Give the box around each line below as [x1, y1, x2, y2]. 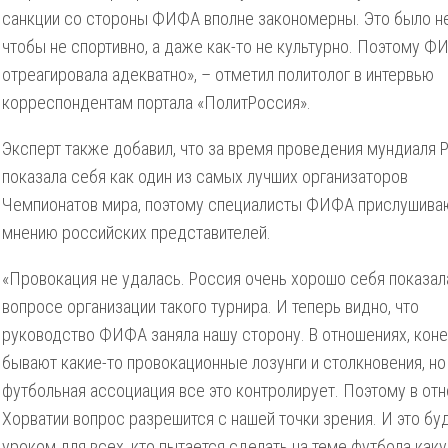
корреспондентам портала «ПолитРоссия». [2, 92, 311, 113]
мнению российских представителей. [2, 222, 271, 243]
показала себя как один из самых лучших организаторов [2, 166, 408, 187]
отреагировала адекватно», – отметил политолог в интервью [2, 64, 434, 85]
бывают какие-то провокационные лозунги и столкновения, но [2, 352, 446, 373]
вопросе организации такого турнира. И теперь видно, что [2, 296, 419, 317]
